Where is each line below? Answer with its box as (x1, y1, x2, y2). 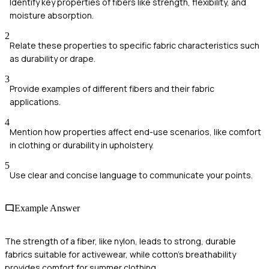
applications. (10, 95, 61, 107)
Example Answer (14, 203, 80, 214)
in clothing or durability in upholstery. (10, 139, 154, 151)
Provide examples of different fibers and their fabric (10, 82, 214, 94)
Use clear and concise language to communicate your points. (10, 169, 253, 181)
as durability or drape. (10, 52, 95, 64)
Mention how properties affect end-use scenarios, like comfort (10, 125, 261, 138)
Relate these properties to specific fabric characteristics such (10, 39, 259, 51)
